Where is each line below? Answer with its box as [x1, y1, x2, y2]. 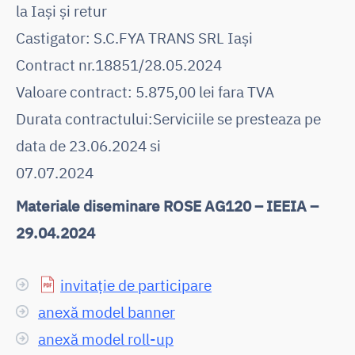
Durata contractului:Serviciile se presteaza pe [16, 108, 321, 128]
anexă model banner [38, 301, 175, 322]
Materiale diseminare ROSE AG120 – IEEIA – [16, 195, 319, 216]
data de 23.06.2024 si [16, 135, 161, 155]
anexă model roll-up [38, 328, 174, 349]
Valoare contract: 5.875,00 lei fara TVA [16, 81, 274, 101]
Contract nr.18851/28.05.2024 [16, 54, 222, 74]
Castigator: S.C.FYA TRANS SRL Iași [16, 27, 253, 48]
